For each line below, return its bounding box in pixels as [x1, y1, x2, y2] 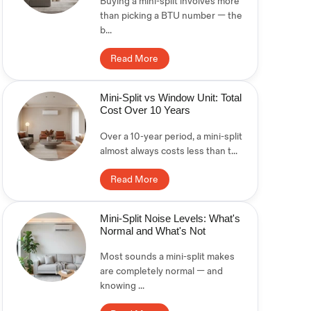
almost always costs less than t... [99, 144, 237, 157]
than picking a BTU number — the [99, 10, 242, 22]
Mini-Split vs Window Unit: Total [99, 92, 242, 104]
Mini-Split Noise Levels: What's [99, 212, 240, 224]
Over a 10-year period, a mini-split [99, 130, 242, 142]
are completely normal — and [99, 265, 223, 278]
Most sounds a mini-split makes [99, 251, 235, 263]
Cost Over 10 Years [99, 104, 190, 117]
